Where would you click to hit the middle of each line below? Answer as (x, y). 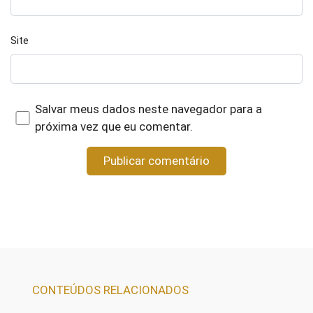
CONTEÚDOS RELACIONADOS (110, 290)
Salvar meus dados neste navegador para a (148, 109)
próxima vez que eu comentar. (114, 126)
